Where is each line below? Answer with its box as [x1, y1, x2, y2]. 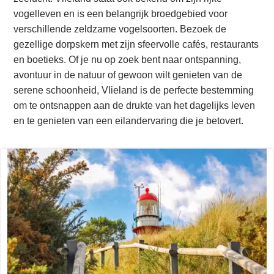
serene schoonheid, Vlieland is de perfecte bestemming [13, 85, 254, 95]
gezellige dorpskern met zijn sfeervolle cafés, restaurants [13, 39, 259, 50]
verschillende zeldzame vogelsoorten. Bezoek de [13, 24, 227, 34]
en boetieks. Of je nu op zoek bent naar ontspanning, [13, 54, 242, 65]
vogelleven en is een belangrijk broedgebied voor [13, 9, 228, 19]
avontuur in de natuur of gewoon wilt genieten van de [13, 70, 243, 80]
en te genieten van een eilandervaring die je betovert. [13, 116, 244, 126]
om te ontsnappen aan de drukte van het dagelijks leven [13, 100, 256, 111]
